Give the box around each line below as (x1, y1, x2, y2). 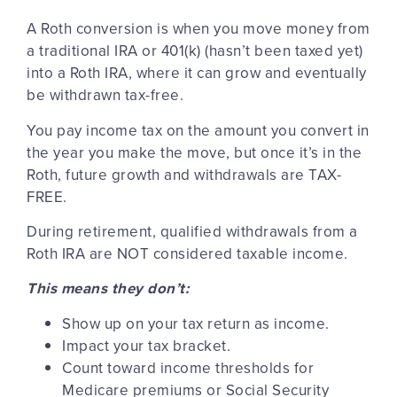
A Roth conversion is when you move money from (27, 18, 370, 40)
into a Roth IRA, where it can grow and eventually (27, 62, 367, 84)
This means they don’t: (27, 277, 189, 300)
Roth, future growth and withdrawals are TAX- (27, 163, 341, 185)
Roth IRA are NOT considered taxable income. (27, 243, 352, 265)
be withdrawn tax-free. (27, 84, 188, 106)
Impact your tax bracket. (62, 334, 230, 356)
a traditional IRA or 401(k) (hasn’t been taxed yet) (27, 40, 363, 62)
